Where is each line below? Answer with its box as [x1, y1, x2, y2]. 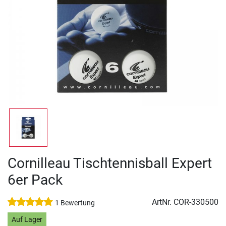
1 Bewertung [55, 199, 95, 208]
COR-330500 [174, 197, 218, 207]
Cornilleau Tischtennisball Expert [8, 155, 212, 172]
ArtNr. [152, 197, 174, 207]
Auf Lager [11, 215, 42, 224]
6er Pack [8, 172, 63, 189]
